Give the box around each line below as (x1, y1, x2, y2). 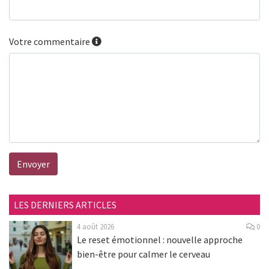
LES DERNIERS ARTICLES (14, 198, 116, 211)
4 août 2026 (76, 221, 114, 231)
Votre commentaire (9, 35, 92, 47)
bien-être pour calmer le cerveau (76, 247, 210, 260)
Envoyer (17, 157, 50, 170)
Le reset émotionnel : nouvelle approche (76, 233, 243, 246)
